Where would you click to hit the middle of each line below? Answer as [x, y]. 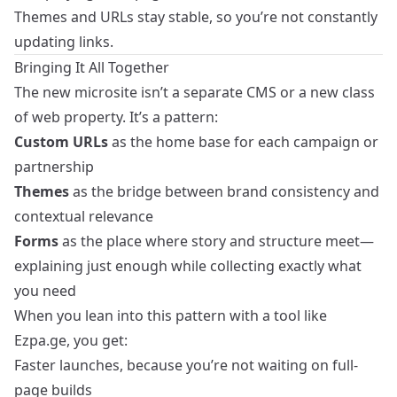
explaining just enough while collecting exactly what [188, 266]
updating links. [64, 42]
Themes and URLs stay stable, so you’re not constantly [196, 17]
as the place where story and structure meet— [216, 241]
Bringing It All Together [92, 68]
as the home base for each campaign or [243, 142]
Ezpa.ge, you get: [71, 341]
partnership [54, 167]
